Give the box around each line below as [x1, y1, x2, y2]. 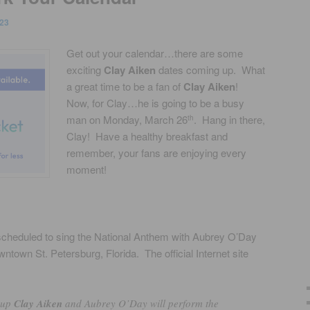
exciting [66, 62, 104, 77]
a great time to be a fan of [66, 78, 184, 93]
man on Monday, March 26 [66, 111, 188, 127]
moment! [66, 161, 107, 176]
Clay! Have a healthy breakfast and [66, 128, 228, 143]
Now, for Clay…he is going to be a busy [66, 95, 245, 110]
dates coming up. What [156, 62, 266, 77]
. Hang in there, [194, 111, 266, 127]
